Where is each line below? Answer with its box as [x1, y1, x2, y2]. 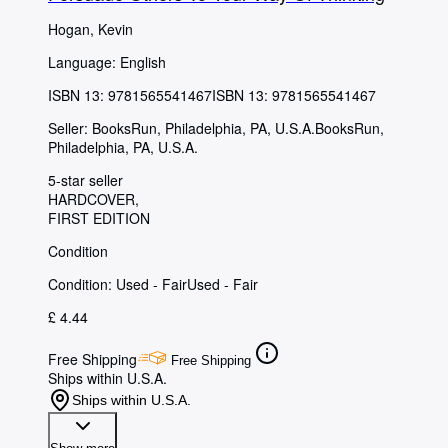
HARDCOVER [48, 189, 135, 210]
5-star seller [48, 170, 123, 191]
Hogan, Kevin [48, 19, 133, 40]
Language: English [48, 52, 166, 73]
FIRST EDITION [48, 208, 150, 229]
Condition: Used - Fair [48, 274, 187, 295]
